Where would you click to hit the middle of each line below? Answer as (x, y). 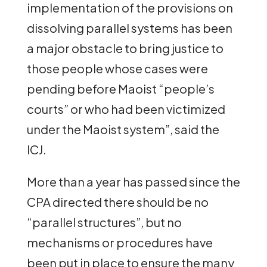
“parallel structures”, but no (104, 222)
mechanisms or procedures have (119, 242)
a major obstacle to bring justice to (125, 48)
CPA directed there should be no (117, 201)
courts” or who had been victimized (126, 108)
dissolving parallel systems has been (129, 27)
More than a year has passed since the (133, 181)
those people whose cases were (117, 68)
